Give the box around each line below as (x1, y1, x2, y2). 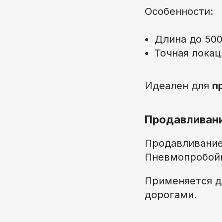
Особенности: (145, 5, 213, 17)
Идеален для (145, 79, 212, 92)
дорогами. (145, 188, 197, 201)
